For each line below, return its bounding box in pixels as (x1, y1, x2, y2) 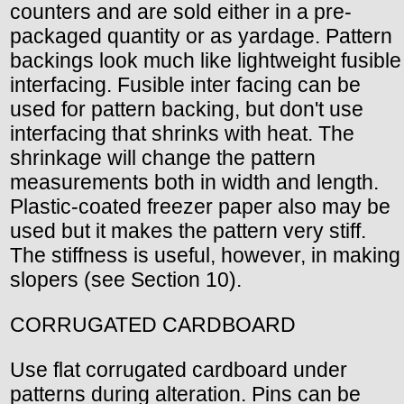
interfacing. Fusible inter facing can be (10, 73, 361, 97)
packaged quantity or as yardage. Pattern (10, 24, 392, 49)
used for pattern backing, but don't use (10, 97, 363, 122)
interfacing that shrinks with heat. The (10, 122, 354, 146)
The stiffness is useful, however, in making (10, 243, 400, 268)
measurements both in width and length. (10, 170, 379, 195)
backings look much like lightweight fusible (10, 49, 401, 73)
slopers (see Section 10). (10, 268, 242, 292)
